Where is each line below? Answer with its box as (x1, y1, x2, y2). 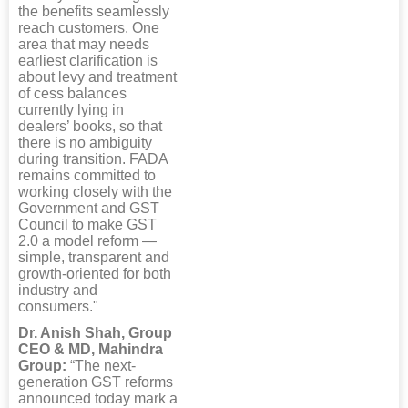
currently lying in (18, 102, 124, 118)
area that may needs (18, 36, 149, 53)
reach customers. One (18, 20, 159, 36)
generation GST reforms (18, 374, 173, 391)
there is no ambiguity (18, 135, 152, 151)
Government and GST (18, 200, 159, 217)
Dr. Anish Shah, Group (18, 325, 172, 342)
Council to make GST (18, 217, 157, 233)
